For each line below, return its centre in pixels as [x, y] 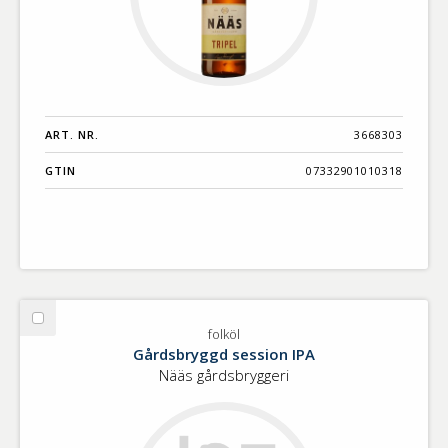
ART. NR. [72, 134]
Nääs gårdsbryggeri [224, 374]
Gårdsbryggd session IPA [224, 353]
